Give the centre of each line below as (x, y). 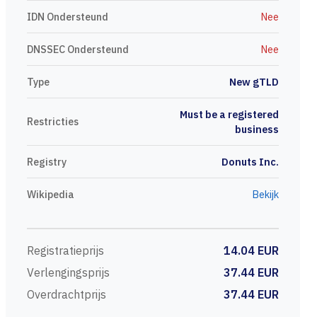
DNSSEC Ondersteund (78, 49)
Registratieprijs (65, 250)
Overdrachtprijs (67, 294)
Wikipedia (51, 194)
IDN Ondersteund (68, 17)
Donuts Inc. (250, 162)
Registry (47, 162)
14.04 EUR (251, 250)
